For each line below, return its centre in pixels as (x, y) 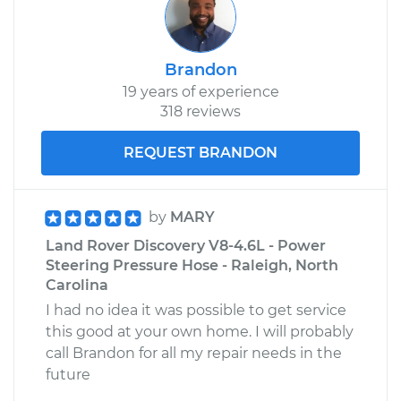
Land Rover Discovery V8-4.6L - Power (186, 245)
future (68, 374)
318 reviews (200, 111)
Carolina (77, 285)
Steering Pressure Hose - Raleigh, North (192, 265)
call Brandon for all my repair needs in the (194, 353)
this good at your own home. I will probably (200, 331)
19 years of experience (200, 91)
